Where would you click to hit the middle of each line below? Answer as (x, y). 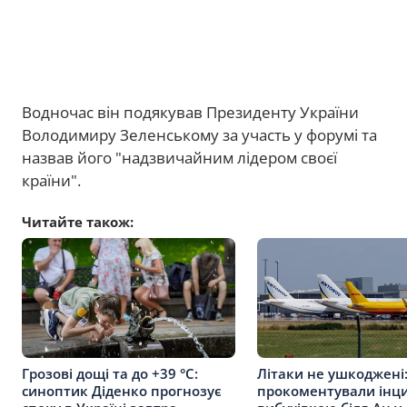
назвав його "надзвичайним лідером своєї (179, 158)
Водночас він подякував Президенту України (190, 112)
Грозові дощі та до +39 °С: (110, 373)
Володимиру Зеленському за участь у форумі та (199, 135)
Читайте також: (78, 222)
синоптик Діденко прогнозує (122, 390)
